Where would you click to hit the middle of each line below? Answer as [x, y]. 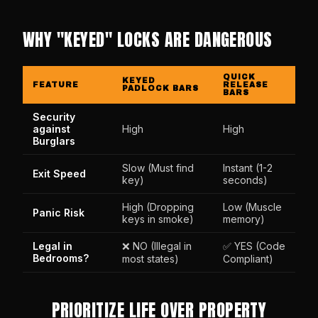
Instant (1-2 [248, 168]
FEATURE [56, 84]
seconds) [245, 180]
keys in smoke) [158, 219]
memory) [244, 219]
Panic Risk [59, 212]
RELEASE [246, 84]
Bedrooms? [61, 258]
